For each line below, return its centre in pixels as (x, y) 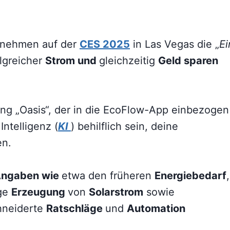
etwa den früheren (108, 175)
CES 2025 (105, 44)
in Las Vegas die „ (175, 44)
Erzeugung (40, 192)
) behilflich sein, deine (124, 126)
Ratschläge (76, 208)
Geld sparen (188, 60)
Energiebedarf (190, 175)
